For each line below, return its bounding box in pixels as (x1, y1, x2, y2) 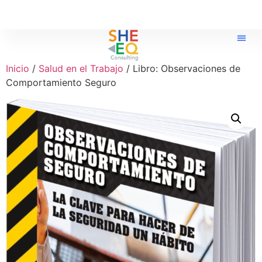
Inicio (6, 63, 29, 74)
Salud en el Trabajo (39, 63, 123, 74)
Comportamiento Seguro (6, 77, 116, 88)
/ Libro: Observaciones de (123, 63, 240, 74)
